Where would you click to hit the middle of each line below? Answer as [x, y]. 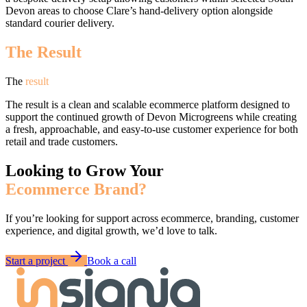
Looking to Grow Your [85, 171]
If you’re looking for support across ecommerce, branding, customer [152, 219]
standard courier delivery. [60, 23]
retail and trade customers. [62, 142]
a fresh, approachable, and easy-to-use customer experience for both [152, 130]
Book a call [112, 261]
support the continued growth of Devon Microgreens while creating [151, 117]
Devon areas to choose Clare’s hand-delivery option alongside [139, 11]
